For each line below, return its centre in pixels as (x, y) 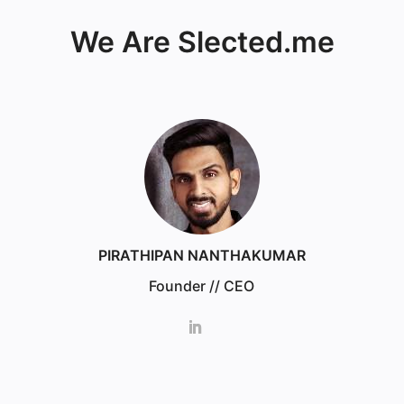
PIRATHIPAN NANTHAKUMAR (202, 256)
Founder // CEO (202, 286)
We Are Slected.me (202, 41)
